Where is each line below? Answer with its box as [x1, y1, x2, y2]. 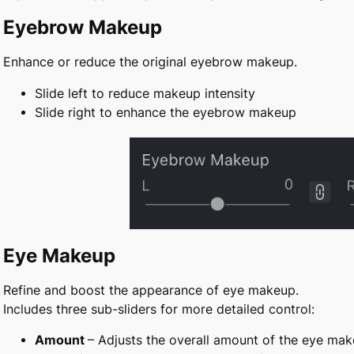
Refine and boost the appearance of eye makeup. [3, 282, 299, 299]
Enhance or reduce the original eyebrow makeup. [3, 54, 297, 70]
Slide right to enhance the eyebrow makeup [35, 104, 296, 120]
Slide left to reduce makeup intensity [35, 85, 255, 101]
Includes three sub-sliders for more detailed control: [3, 301, 314, 318]
